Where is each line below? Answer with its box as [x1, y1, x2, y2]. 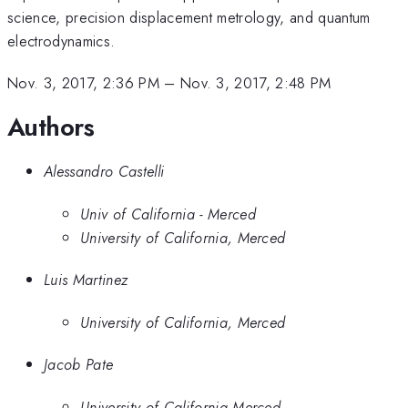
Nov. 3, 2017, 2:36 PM [7, 72, 159, 95]
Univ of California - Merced [80, 202, 256, 225]
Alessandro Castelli [44, 160, 165, 183]
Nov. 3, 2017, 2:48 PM [179, 72, 331, 95]
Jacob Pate [44, 353, 114, 376]
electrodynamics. [7, 29, 116, 52]
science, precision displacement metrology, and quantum [7, 5, 371, 28]
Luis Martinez [44, 269, 128, 291]
